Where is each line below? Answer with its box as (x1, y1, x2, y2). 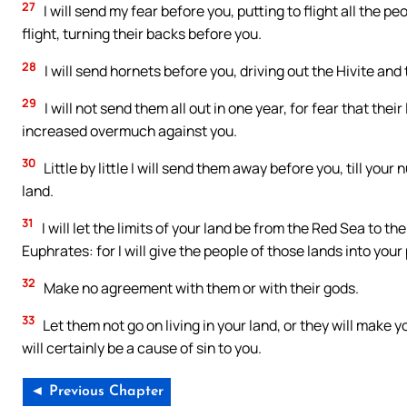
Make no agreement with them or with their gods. (41, 277, 359, 298)
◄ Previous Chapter (30, 384, 164, 400)
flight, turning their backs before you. (22, 24, 262, 45)
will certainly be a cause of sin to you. (22, 337, 262, 358)
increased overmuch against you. (22, 120, 237, 141)
